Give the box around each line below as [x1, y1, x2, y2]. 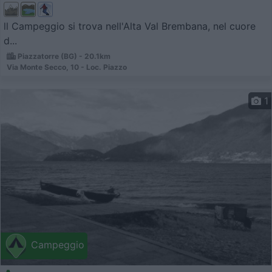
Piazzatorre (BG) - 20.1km [16, 52, 110, 61]
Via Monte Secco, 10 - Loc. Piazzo [7, 63, 127, 72]
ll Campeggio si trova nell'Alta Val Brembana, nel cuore [4, 20, 256, 33]
